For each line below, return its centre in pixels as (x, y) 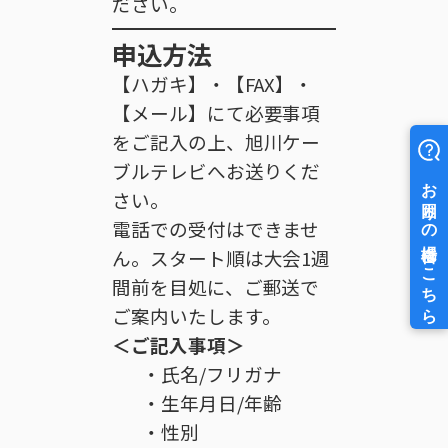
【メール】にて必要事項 (216, 113)
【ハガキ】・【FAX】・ (213, 84)
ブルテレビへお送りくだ (216, 171)
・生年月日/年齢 (212, 403)
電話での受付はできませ (216, 229)
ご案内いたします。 (196, 316)
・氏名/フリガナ (212, 374)
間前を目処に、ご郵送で (216, 287)
